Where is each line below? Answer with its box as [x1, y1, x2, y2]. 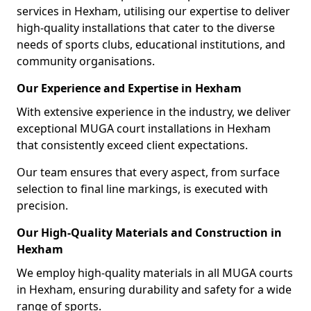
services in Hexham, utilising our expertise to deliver [17, 3, 290, 19]
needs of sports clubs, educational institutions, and [17, 37, 285, 52]
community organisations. [17, 53, 155, 69]
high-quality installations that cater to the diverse [17, 20, 275, 35]
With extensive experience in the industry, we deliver [17, 104, 291, 119]
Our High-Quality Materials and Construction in [17, 225, 282, 240]
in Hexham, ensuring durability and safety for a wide [17, 282, 292, 297]
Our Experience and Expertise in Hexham [17, 81, 242, 96]
